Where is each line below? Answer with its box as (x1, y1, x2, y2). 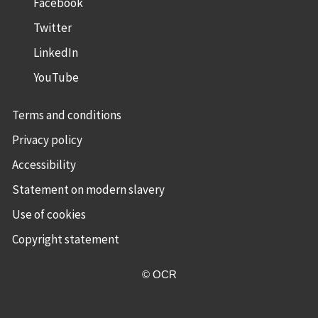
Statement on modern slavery (11, 182, 165, 198)
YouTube (33, 69, 79, 85)
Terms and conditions (11, 107, 121, 124)
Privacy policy (11, 132, 82, 148)
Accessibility (11, 157, 76, 173)
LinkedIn (33, 44, 78, 60)
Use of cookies (11, 207, 86, 223)
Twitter (33, 19, 72, 35)
